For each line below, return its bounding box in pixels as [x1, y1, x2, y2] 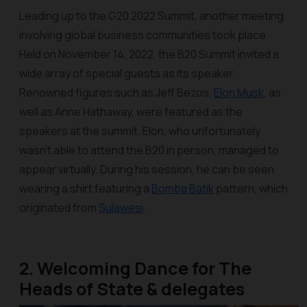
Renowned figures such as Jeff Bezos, [19, 85, 214, 100]
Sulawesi [99, 200, 143, 215]
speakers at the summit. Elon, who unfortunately [19, 123, 260, 138]
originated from [19, 200, 99, 215]
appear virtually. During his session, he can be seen [19, 162, 274, 177]
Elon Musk [214, 85, 264, 100]
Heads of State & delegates [19, 277, 245, 301]
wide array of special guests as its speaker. [19, 66, 236, 81]
